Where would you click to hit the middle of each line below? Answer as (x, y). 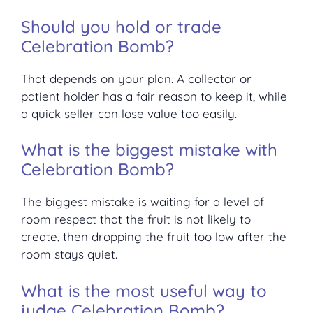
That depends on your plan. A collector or (136, 78)
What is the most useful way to (144, 290)
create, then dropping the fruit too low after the (154, 237)
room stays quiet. (69, 254)
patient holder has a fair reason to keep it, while (154, 96)
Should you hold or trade (121, 26)
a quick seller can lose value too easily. (129, 113)
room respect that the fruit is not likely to (136, 219)
